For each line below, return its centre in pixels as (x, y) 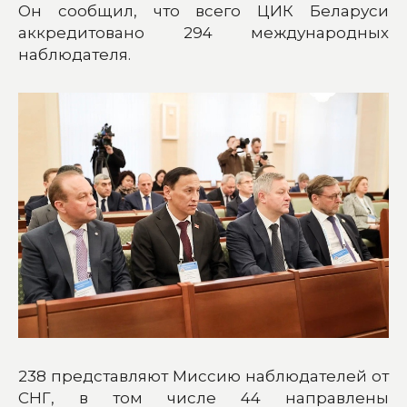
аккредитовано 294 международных (203, 32)
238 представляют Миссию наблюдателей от (203, 377)
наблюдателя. (74, 54)
